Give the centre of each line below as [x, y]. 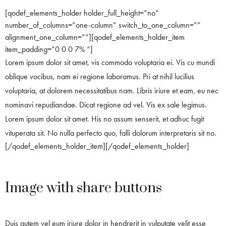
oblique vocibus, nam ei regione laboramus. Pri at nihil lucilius [100, 77]
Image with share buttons [83, 188]
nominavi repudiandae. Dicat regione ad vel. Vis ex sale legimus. [106, 105]
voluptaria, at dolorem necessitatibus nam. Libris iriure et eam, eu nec [112, 91]
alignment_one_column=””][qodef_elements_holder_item [95, 37]
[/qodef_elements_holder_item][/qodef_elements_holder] [97, 146]
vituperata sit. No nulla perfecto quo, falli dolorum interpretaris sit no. [111, 133]
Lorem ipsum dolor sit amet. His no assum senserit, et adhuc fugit [104, 119]
